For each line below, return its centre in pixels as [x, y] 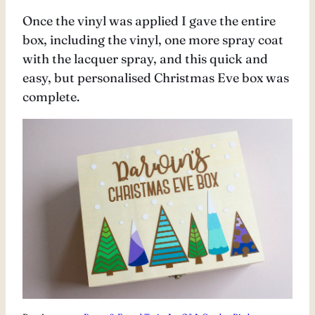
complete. [51, 97]
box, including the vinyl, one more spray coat [153, 40]
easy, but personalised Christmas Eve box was [156, 78]
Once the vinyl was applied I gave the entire [149, 21]
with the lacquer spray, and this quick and [145, 59]
